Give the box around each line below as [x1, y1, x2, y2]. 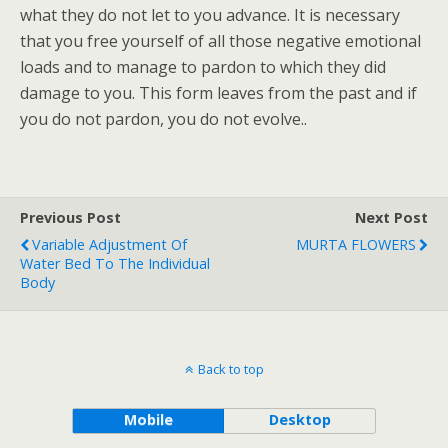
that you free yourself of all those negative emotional [20, 30, 421, 52]
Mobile [123, 410, 173, 429]
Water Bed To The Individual [20, 254, 210, 273]
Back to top [197, 360, 264, 378]
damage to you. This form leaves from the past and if [20, 82, 417, 104]
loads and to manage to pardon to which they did [20, 56, 386, 78]
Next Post [355, 208, 428, 227]
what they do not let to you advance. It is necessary [20, 4, 400, 26]
